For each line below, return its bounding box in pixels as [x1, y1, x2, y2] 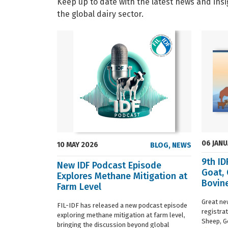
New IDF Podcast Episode [57, 159, 161, 171]
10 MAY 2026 [57, 140, 98, 149]
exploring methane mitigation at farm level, [57, 211, 185, 219]
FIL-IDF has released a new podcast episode [57, 201, 187, 209]
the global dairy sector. [57, 9, 144, 19]
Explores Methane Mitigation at [57, 170, 187, 182]
